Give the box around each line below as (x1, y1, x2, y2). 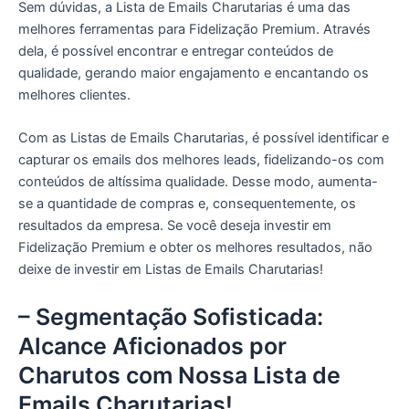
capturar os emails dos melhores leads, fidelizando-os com (18, 152, 384, 169)
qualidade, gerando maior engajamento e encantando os (18, 64, 369, 81)
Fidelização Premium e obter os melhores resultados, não (18, 239, 372, 257)
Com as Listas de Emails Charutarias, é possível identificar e (18, 130, 389, 147)
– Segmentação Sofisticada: (18, 302, 323, 330)
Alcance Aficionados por (18, 331, 287, 360)
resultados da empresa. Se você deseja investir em (18, 217, 331, 235)
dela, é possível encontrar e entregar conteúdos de (18, 42, 333, 59)
